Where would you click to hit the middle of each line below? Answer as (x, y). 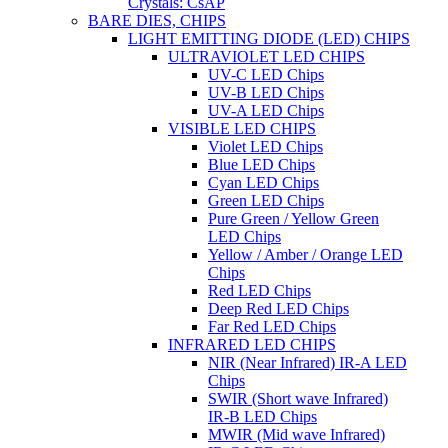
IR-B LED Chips (262, 416)
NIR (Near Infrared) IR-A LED (307, 362)
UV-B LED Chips (266, 92)
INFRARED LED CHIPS (252, 344)
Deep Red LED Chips (278, 308)
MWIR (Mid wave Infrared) (296, 434)
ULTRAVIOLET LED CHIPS (266, 56)
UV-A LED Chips (266, 110)
